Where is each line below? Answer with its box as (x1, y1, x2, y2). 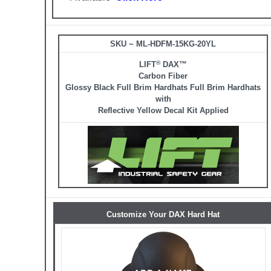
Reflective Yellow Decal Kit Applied (97, 106, 229, 116)
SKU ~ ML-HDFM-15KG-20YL (110, 39, 216, 49)
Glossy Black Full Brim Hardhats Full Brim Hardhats (65, 83, 261, 93)
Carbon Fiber (139, 71, 188, 81)
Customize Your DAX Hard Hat (106, 210, 220, 220)
